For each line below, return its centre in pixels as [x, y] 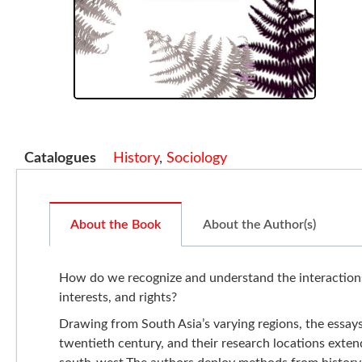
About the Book [116, 224]
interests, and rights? [118, 297]
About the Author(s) [259, 224]
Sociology [197, 158]
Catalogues [60, 158]
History [137, 158]
